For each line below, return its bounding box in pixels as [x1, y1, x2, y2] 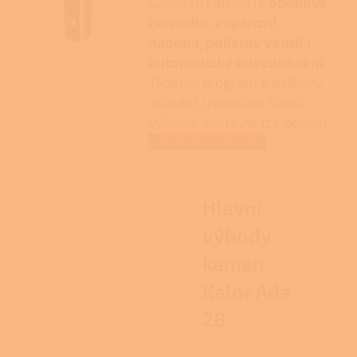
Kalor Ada [202, 278, 291, 303]
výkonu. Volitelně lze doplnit [147, 112, 328, 131]
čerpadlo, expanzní [147, 13, 277, 31]
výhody [202, 222, 271, 247]
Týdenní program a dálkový [147, 73, 323, 91]
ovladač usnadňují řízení [147, 92, 303, 111]
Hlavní [202, 194, 262, 219]
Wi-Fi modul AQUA [147, 132, 266, 151]
